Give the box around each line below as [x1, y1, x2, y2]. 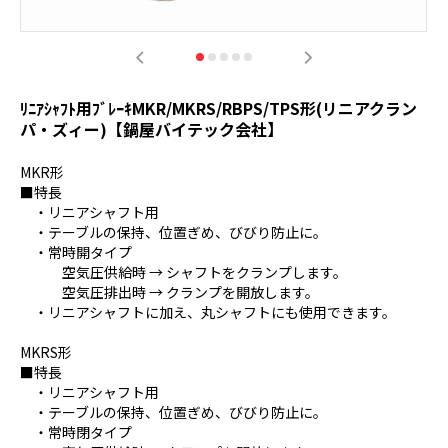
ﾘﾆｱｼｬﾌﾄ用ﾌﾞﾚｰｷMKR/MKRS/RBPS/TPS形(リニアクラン [20, 96, 417, 121]
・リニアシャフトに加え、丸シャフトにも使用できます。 [20, 302, 396, 323]
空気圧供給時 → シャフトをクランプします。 [20, 262, 347, 283]
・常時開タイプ [20, 242, 132, 263]
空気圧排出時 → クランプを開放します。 [20, 282, 319, 303]
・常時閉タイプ [20, 422, 132, 443]
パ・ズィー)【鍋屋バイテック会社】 [20, 117, 283, 142]
